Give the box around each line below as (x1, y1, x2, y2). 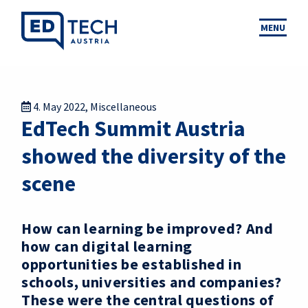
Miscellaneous (90, 100, 157, 113)
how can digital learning (21, 236, 192, 256)
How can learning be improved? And (21, 219, 274, 238)
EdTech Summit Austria (21, 115, 245, 142)
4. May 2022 (33, 100, 85, 113)
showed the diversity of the (21, 142, 286, 170)
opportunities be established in (21, 254, 242, 274)
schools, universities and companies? (21, 272, 282, 291)
